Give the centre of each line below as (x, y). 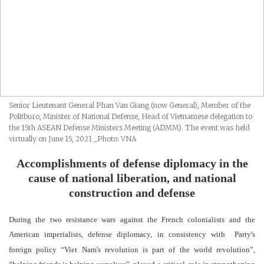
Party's (245, 235)
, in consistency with (190, 235)
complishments (68, 164)
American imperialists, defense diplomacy (80, 235)
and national (203, 178)
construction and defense (132, 193)
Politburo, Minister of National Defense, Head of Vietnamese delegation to (131, 117)
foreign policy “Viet (43, 250)
